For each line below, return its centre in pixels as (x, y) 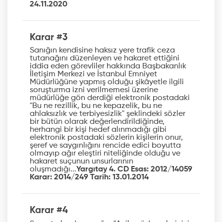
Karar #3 (49, 37)
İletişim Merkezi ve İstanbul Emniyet (93, 75)
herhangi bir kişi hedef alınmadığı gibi (98, 130)
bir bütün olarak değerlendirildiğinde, (97, 122)
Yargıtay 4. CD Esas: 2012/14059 (134, 170)
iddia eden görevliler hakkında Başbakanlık (108, 67)
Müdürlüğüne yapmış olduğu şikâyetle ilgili (107, 83)
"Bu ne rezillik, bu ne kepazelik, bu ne (96, 106)
